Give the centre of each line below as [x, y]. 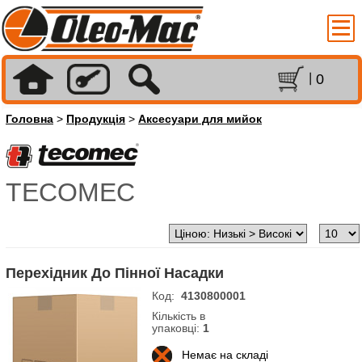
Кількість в [179, 316]
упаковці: [177, 328]
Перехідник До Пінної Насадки [115, 274]
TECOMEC [70, 193]
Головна [29, 119]
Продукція [96, 119]
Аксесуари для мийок [200, 119]
